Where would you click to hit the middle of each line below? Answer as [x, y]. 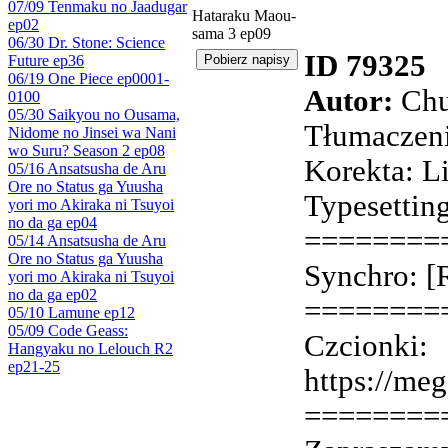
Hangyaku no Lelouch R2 [90, 348]
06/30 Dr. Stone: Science [86, 42]
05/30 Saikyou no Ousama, [94, 114]
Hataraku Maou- [244, 15]
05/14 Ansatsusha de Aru [87, 240]
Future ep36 [46, 60]
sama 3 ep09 [231, 33]
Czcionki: [366, 346]
